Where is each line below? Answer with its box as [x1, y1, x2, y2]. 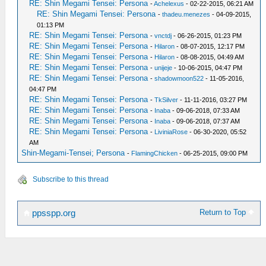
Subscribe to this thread [33, 175, 109, 183]
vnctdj [154, 32, 172, 39]
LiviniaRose [154, 128, 188, 135]
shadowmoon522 [154, 75, 204, 82]
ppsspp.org [30, 208, 75, 218]
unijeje [154, 64, 173, 71]
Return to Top [199, 208, 249, 217]
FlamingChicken [131, 150, 178, 157]
